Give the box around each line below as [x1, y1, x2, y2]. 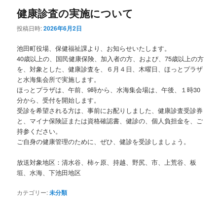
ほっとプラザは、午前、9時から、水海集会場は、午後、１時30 [17, 84, 201, 94]
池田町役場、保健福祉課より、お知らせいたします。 [17, 43, 171, 53]
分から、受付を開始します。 [17, 95, 101, 105]
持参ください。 [17, 126, 62, 136]
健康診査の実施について [17, 5, 134, 20]
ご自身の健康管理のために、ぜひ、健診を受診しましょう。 [17, 136, 190, 146]
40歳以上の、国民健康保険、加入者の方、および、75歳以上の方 [17, 53, 204, 63]
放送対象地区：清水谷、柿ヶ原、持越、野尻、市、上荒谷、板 [17, 157, 197, 167]
